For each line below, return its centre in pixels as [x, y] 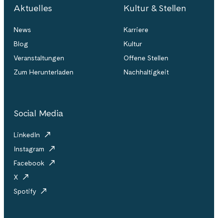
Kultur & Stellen [155, 8]
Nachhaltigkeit [146, 72]
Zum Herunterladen [44, 72]
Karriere [136, 30]
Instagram [30, 149]
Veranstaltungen [39, 58]
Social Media [38, 113]
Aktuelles [33, 8]
